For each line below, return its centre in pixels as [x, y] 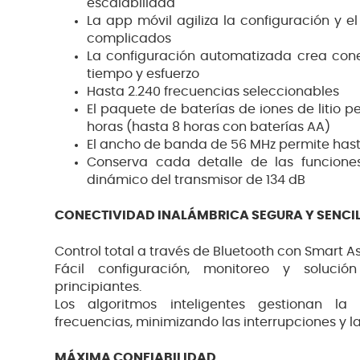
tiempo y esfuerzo [143, 74]
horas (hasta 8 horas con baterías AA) [209, 127]
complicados [129, 38]
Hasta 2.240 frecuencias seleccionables [213, 91]
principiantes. [98, 287]
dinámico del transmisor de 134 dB [196, 180]
